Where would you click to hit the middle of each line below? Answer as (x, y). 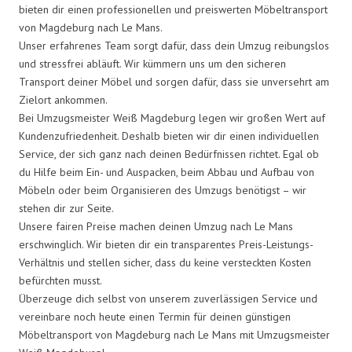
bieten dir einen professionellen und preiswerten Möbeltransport (173, 9)
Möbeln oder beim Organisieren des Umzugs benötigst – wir (163, 190)
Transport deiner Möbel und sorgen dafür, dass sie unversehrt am (174, 81)
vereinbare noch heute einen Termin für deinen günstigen (155, 316)
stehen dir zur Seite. (66, 208)
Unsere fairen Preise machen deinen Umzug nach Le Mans (156, 226)
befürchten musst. (60, 280)
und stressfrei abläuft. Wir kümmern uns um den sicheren (152, 63)
